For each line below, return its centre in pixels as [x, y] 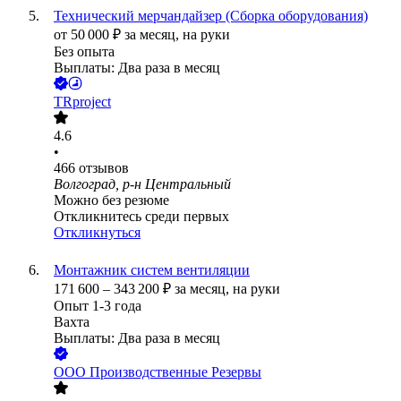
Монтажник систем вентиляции [152, 270]
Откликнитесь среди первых [141, 217]
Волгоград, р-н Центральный [142, 184]
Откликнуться [97, 233]
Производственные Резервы [175, 372]
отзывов [104, 168]
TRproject [82, 102]
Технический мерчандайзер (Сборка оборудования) [211, 16]
